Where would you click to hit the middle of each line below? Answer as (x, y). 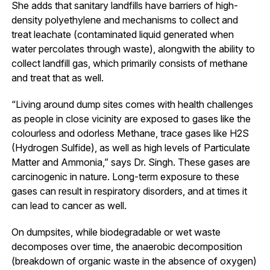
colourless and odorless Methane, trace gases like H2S (130, 133)
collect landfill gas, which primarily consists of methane (129, 63)
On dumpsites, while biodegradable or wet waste (116, 232)
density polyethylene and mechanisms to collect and (124, 20)
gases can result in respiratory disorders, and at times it (129, 191)
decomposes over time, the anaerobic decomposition (127, 246)
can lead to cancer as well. (69, 205)
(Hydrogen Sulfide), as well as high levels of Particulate (130, 147)
